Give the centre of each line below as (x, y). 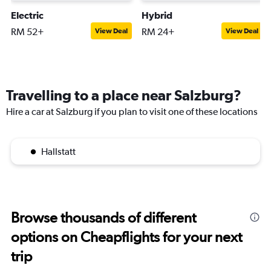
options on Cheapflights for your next (126, 237)
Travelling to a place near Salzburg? (124, 95)
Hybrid (157, 15)
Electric (27, 15)
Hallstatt (58, 152)
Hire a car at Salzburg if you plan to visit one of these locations (132, 112)
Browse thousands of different (103, 217)
